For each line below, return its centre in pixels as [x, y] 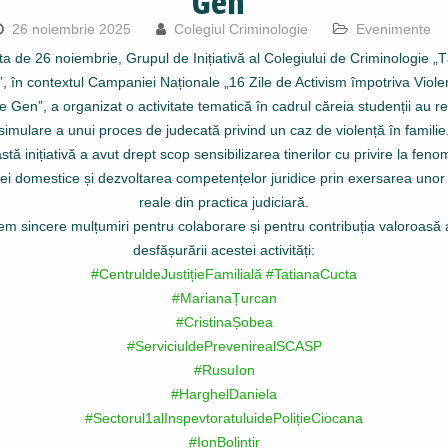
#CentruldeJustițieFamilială [176, 274]
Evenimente [393, 29]
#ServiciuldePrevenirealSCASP [224, 346]
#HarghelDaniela [224, 394]
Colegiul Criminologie [241, 29]
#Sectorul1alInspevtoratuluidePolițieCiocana [224, 418]
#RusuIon [224, 370]
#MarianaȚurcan [224, 298]
